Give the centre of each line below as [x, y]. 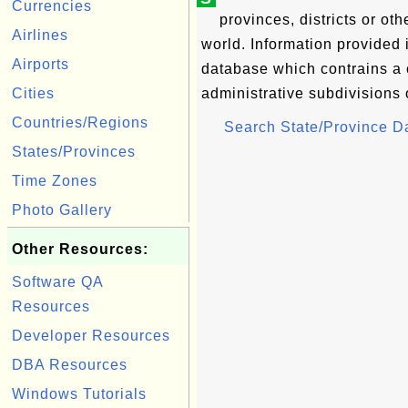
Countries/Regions [80, 122]
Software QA [57, 282]
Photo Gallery [62, 210]
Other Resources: [80, 249]
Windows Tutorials [79, 394]
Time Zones [55, 181]
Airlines [40, 35]
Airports [41, 64]
